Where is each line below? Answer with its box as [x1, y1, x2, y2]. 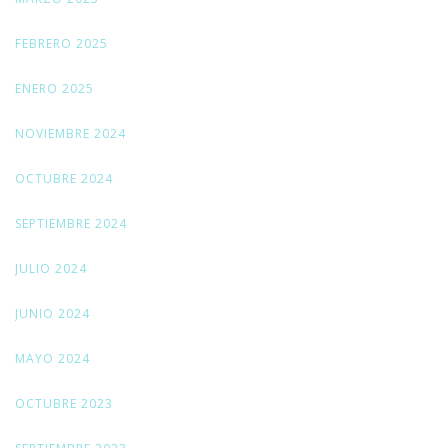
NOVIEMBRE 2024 [15, 125, 126, 143]
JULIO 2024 [15, 260, 87, 278]
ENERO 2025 [15, 80, 94, 98]
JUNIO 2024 [15, 305, 90, 323]
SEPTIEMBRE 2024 [15, 215, 127, 233]
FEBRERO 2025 [15, 35, 108, 53]
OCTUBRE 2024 [15, 170, 113, 188]
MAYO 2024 [15, 350, 90, 368]
